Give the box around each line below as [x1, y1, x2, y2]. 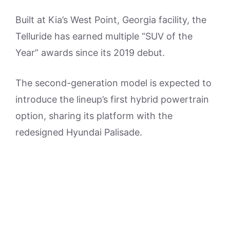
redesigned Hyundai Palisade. [15, 127, 142, 138]
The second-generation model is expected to [15, 78, 212, 89]
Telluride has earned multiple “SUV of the [15, 31, 193, 42]
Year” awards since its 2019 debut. [15, 47, 165, 59]
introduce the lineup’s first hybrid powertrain [15, 94, 209, 105]
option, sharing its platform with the [15, 110, 172, 122]
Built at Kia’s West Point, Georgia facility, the [15, 14, 206, 26]
